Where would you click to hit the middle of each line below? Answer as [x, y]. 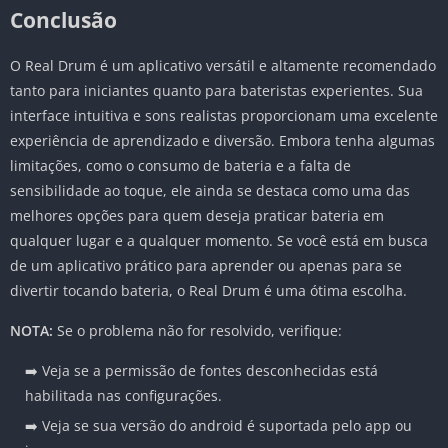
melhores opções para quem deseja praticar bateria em [197, 216]
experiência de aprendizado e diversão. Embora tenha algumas [222, 141]
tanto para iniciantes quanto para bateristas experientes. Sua [216, 91]
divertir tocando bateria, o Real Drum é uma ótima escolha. [208, 291]
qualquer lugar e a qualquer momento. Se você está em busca [219, 241]
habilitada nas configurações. [123, 396]
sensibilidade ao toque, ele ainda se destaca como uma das [210, 191]
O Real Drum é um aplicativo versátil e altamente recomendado [223, 66]
